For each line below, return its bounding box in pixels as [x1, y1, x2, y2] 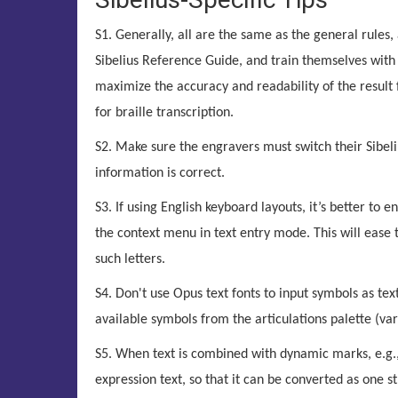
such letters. [95, 252, 165, 267]
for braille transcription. [95, 106, 234, 120]
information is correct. [95, 166, 225, 180]
